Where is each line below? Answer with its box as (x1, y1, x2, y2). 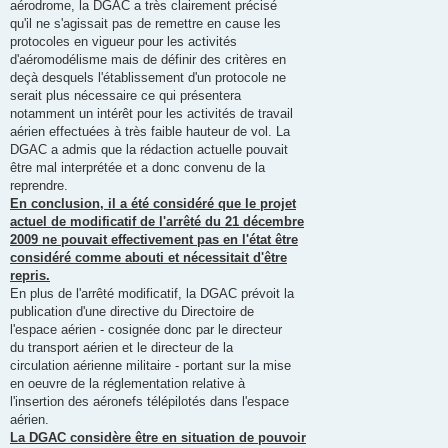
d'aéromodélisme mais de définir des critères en (10, 51, 286, 67)
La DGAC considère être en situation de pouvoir (10, 429, 306, 445)
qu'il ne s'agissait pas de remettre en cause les (10, 15, 281, 31)
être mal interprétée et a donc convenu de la (10, 159, 265, 175)
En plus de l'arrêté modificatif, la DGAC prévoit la (10, 285, 294, 301)
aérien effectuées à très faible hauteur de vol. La (10, 123, 290, 139)
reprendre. (10, 177, 68, 193)
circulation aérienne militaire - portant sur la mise (10, 357, 291, 373)
